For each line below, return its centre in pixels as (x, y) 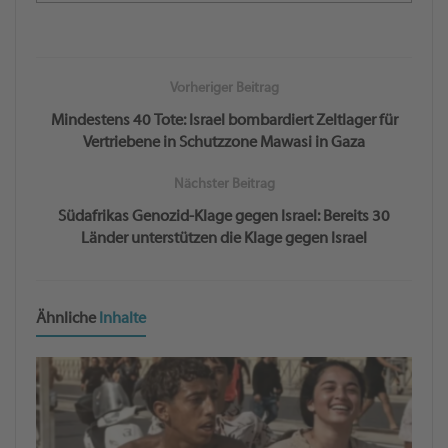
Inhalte (122, 318)
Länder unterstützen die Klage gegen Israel (224, 238)
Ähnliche (67, 318)
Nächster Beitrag (224, 184)
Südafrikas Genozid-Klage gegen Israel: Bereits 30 (224, 216)
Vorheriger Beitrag (224, 88)
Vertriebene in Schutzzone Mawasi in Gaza (224, 142)
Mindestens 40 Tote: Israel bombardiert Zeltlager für (224, 120)
